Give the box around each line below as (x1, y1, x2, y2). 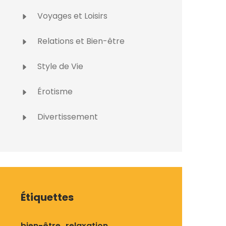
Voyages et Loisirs (35, 10, 107, 22)
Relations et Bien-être (35, 35, 125, 47)
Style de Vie (35, 61, 83, 72)
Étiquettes (21, 190, 74, 204)
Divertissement (35, 111, 98, 123)
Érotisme (35, 86, 73, 97)
